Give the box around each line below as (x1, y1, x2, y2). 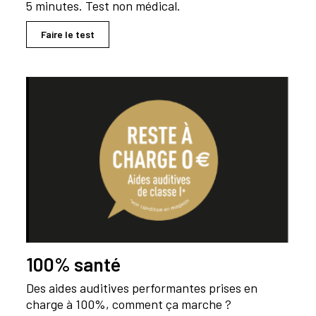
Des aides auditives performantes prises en (26, 279, 258, 296)
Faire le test (41, 28, 95, 41)
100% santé (26, 252, 121, 275)
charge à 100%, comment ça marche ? (26, 296, 232, 312)
